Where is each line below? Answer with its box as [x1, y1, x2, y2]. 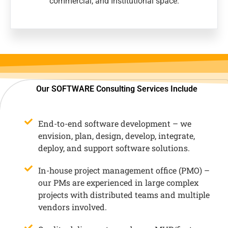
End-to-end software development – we [38, 118, 191, 129]
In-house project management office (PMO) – [38, 164, 210, 176]
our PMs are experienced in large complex [38, 177, 198, 188]
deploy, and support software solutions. [38, 142, 190, 153]
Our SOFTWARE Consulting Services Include [36, 84, 197, 94]
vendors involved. [38, 201, 107, 212]
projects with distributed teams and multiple [38, 189, 210, 200]
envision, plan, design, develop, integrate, [38, 130, 195, 141]
